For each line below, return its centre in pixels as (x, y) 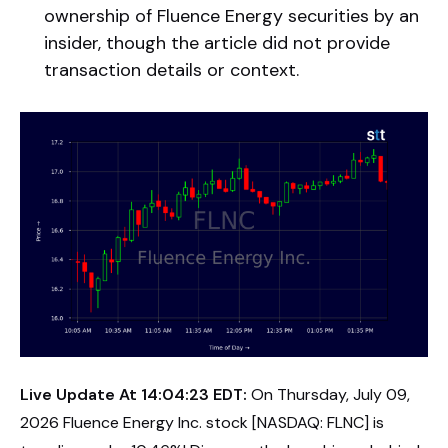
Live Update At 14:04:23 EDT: (133, 394)
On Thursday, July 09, (328, 394)
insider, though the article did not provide (217, 43)
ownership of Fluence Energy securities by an (231, 16)
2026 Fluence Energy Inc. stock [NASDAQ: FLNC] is (202, 422)
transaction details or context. (171, 70)
